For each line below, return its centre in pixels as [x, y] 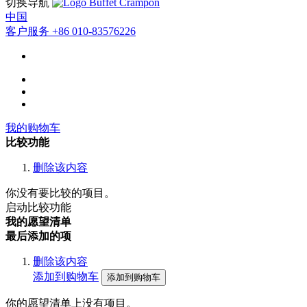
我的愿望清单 [38, 222]
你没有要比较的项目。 [60, 193]
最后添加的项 [38, 236]
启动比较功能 [38, 207]
